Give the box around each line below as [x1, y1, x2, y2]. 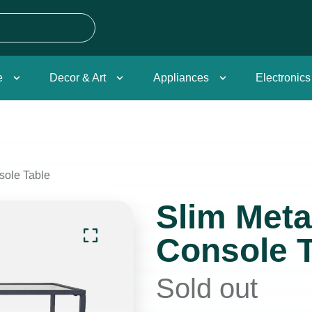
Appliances [153, 72, 209, 84]
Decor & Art [49, 72, 107, 84]
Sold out [156, 273, 258, 304]
